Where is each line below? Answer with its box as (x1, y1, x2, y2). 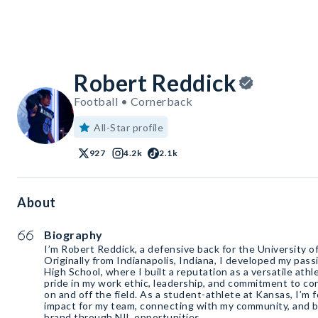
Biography (44, 228, 103, 241)
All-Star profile (94, 121, 163, 133)
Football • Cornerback (74, 94, 193, 108)
